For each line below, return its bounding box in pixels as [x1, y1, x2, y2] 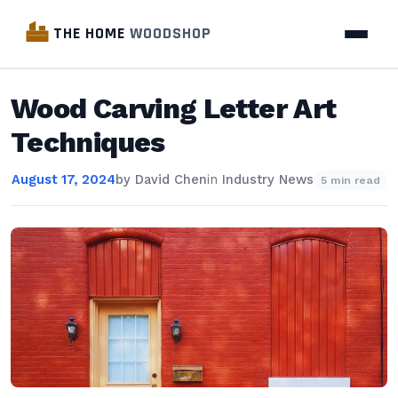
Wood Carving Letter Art [11, 92, 337, 125]
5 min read [320, 174, 380, 187]
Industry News [221, 172, 314, 187]
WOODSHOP [130, 23, 211, 44]
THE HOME [53, 23, 130, 44]
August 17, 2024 [11, 172, 115, 187]
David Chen [134, 172, 207, 187]
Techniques [11, 125, 165, 159]
